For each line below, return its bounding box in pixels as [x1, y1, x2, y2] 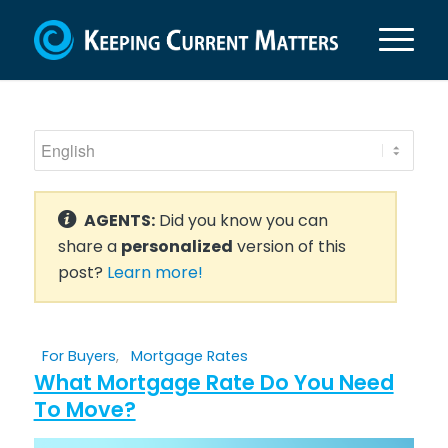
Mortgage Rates [130, 346, 248, 366]
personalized [120, 235, 233, 258]
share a [57, 235, 121, 258]
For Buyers [41, 346, 116, 366]
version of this [232, 235, 346, 258]
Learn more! [106, 261, 203, 284]
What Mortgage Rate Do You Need [33, 368, 394, 397]
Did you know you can [154, 209, 328, 232]
